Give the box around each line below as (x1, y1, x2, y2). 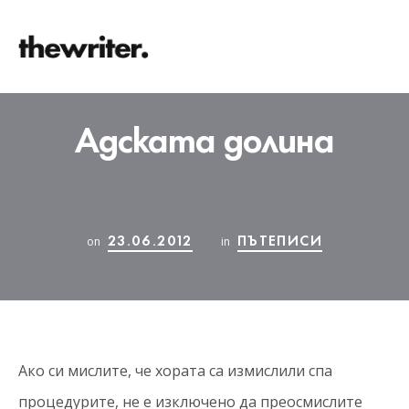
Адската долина (74, 110, 335, 163)
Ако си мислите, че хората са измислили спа (18, 361, 332, 381)
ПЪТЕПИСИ (236, 229, 323, 250)
